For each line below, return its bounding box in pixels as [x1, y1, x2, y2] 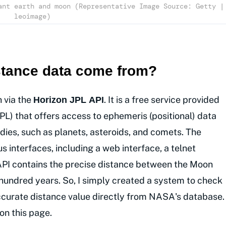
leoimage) [14, 11, 50, 21]
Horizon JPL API [33, 94, 104, 105]
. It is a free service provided [104, 94, 219, 105]
